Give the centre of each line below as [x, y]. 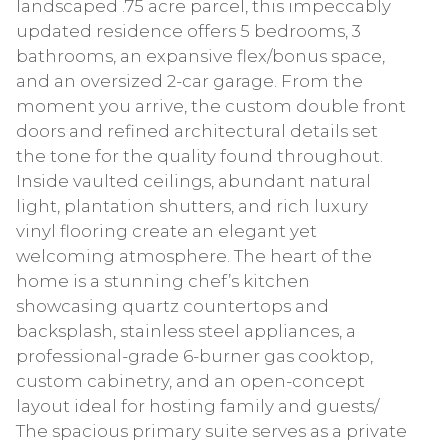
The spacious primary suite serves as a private [211, 431]
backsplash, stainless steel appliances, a [186, 331]
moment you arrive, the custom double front [211, 106]
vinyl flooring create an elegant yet [166, 231]
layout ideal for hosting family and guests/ [197, 406]
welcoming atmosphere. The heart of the [194, 256]
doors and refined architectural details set [197, 131]
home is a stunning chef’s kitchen [163, 281]
